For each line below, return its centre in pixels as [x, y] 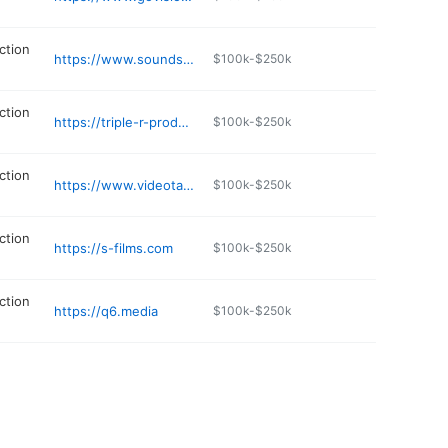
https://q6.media [106, 310]
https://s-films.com [114, 247]
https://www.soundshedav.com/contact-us [189, 58]
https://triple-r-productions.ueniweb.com [184, 121]
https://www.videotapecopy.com [189, 184]
